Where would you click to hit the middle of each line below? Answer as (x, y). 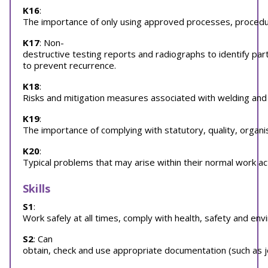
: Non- (52, 42)
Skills (37, 188)
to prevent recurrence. (69, 65)
